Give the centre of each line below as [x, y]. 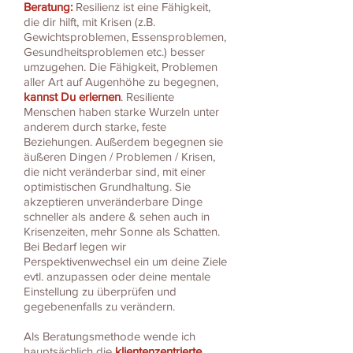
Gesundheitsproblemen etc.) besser [114, 52]
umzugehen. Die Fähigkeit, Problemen [121, 67]
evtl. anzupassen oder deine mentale [117, 277]
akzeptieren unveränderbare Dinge [113, 202]
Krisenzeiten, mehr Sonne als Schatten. [122, 232]
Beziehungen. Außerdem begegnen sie [123, 142]
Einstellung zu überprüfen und [100, 292]
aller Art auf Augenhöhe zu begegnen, [121, 82]
